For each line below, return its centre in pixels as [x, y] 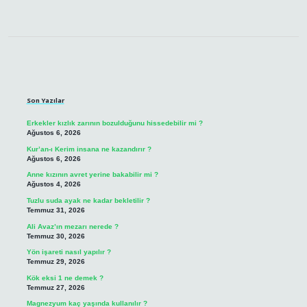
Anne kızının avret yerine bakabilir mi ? [92, 175]
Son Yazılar [45, 101]
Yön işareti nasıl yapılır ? [69, 252]
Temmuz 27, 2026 [56, 287]
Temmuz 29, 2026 [56, 262]
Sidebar [63, 75]
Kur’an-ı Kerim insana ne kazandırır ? [89, 149]
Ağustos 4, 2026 [53, 184]
